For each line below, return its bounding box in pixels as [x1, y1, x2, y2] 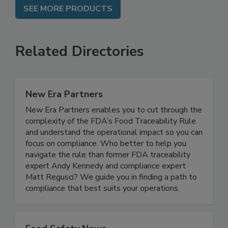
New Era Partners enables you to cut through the [25, 115, 202, 126]
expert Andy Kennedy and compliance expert [25, 171, 186, 182]
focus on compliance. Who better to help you [25, 149, 186, 160]
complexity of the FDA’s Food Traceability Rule [25, 126, 196, 137]
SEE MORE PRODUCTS [23, 14, 112, 25]
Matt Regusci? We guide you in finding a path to [25, 182, 197, 193]
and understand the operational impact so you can [25, 137, 203, 149]
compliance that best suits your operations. [25, 193, 180, 205]
